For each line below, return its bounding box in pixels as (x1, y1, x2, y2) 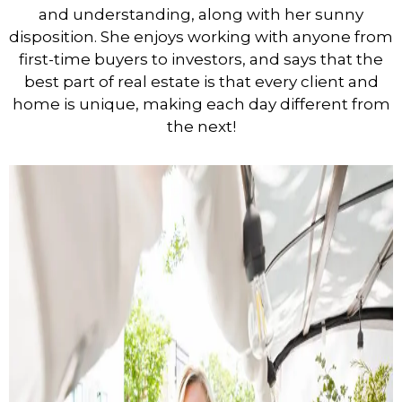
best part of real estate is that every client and (23, 73, 379, 92)
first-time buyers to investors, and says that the (19, 50, 383, 69)
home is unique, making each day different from (12, 95, 390, 114)
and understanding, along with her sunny (39, 5, 363, 24)
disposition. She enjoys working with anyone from (9, 28, 393, 47)
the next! (166, 118, 236, 136)
